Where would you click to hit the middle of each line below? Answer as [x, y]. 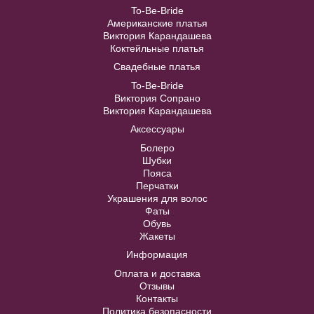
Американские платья [157, 23]
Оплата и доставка [157, 273]
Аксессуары [157, 129]
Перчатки [157, 185]
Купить [157, 42]
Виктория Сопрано [157, 98]
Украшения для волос [157, 198]
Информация [157, 254]
